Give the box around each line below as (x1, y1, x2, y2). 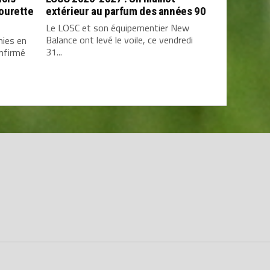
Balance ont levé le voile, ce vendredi (46, 33, 193, 48)
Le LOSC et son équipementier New (46, 20, 189, 36)
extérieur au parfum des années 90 (46, 4, 206, 19)
